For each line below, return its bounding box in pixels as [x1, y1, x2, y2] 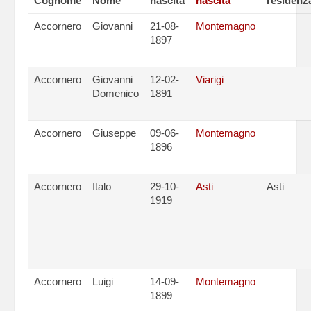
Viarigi [196, 74, 224, 85]
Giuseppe [92, 127, 136, 139]
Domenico [92, 87, 139, 99]
